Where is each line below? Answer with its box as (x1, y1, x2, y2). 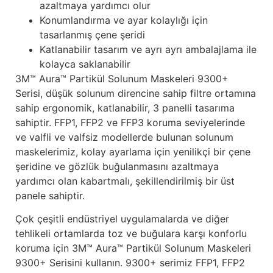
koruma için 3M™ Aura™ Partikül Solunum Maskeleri (15, 242, 251, 255)
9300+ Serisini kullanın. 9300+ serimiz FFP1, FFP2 (15, 257, 245, 269)
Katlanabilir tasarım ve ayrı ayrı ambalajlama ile (40, 43, 257, 55)
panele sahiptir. (15, 190, 85, 202)
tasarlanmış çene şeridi (40, 29, 145, 41)
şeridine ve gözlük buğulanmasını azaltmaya (15, 160, 219, 172)
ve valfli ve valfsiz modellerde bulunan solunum (15, 131, 233, 143)
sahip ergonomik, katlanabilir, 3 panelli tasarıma (15, 102, 235, 114)
